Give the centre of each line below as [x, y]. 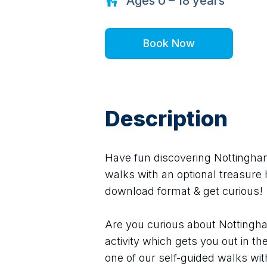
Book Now [169, 43]
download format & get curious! [184, 191]
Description [166, 119]
